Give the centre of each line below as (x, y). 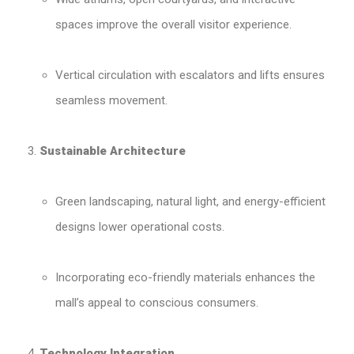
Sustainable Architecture (113, 151)
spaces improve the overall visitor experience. (173, 25)
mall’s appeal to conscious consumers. (157, 303)
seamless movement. (111, 101)
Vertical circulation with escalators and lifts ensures (190, 75)
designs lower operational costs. (140, 227)
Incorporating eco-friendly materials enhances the (185, 278)
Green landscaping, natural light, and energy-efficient (190, 202)
